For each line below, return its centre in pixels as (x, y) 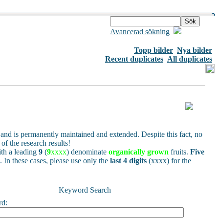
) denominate (88, 152)
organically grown (139, 152)
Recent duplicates (134, 59)
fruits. (179, 152)
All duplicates (190, 59)
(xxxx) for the (169, 161)
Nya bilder (195, 50)
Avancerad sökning (140, 32)
